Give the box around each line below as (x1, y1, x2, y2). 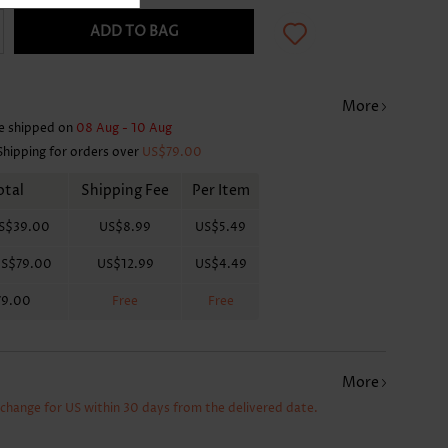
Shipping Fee (81, 180, 170, 200)
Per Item (191, 180, 250, 200)
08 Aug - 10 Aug (76, 119, 173, 137)
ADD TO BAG (89, 21, 179, 41)
